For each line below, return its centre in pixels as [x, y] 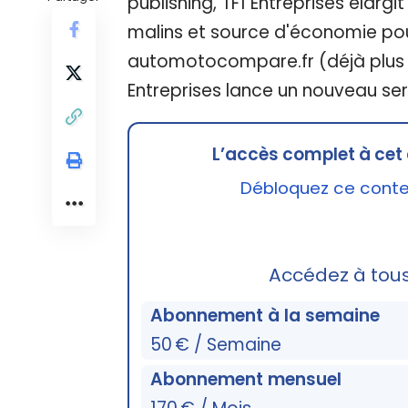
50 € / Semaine [216, 344]
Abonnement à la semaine [265, 315]
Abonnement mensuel [246, 379]
